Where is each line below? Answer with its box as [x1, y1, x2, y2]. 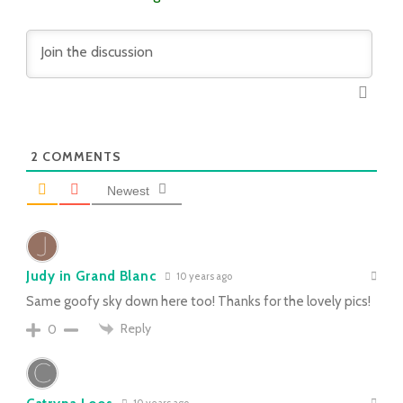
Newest [107, 183, 149, 198]
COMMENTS [39, 148, 121, 165]
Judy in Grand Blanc [26, 268, 157, 285]
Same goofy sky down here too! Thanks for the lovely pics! [26, 292, 371, 309]
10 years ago [175, 269, 233, 282]
